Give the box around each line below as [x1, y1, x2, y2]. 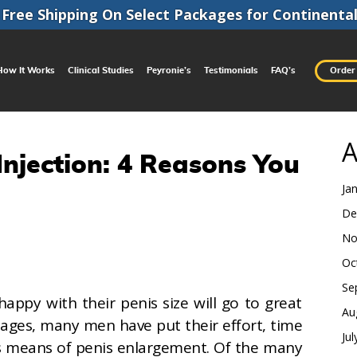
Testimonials [203, 65, 258, 75]
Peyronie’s [146, 65, 191, 75]
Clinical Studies [67, 65, 134, 75]
